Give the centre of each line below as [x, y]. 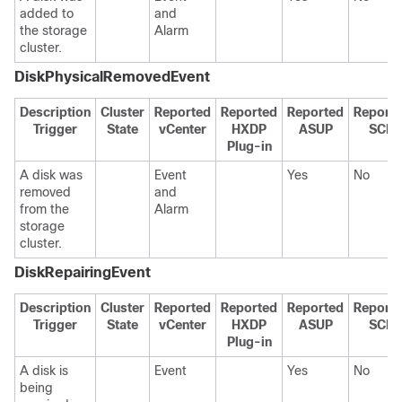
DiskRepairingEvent [83, 272]
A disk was [51, 175]
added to [47, 13]
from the [44, 209]
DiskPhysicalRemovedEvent [112, 77]
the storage [53, 31]
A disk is [44, 371]
